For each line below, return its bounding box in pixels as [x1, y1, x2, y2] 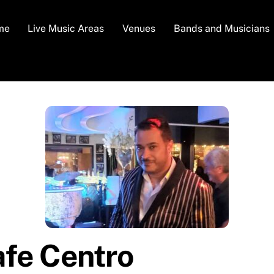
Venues [122, 23, 155, 34]
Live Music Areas [28, 23, 105, 34]
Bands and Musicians [173, 23, 270, 34]
